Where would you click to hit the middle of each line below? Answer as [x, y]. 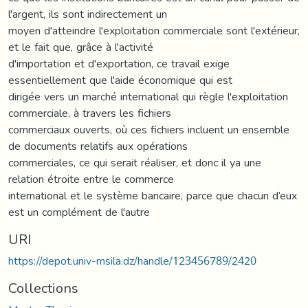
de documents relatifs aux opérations [98, 146]
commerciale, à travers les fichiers [90, 113]
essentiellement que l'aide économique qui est [120, 80]
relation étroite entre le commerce [91, 179]
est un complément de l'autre [79, 212]
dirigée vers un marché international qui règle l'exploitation [148, 96]
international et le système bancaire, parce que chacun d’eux [153, 195]
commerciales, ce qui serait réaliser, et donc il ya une [135, 162]
